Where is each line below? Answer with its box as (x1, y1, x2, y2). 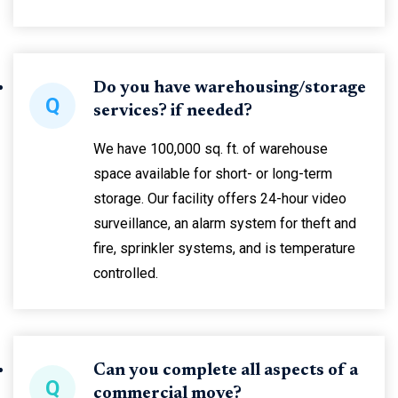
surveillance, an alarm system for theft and (93, 215, 356, 232)
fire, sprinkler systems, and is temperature (93, 240, 355, 257)
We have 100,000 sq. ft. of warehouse (93, 140, 328, 157)
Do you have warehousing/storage (93, 80, 366, 97)
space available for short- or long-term (93, 165, 332, 182)
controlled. (93, 265, 158, 282)
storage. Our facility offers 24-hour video (93, 190, 346, 207)
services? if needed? (93, 103, 252, 120)
